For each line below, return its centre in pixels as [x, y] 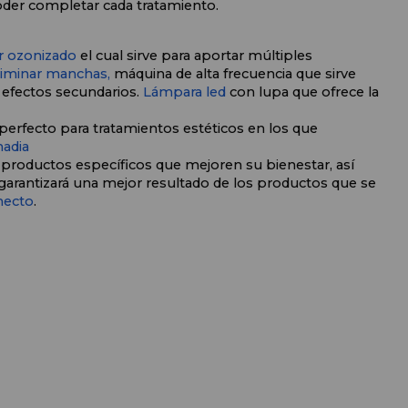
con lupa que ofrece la [302, 92]
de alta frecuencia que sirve [264, 74]
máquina [143, 74]
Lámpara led [184, 92]
